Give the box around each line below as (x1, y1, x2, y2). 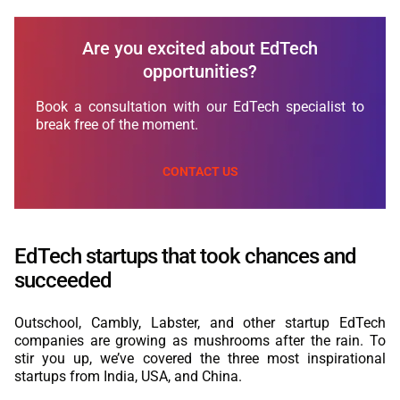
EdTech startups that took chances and (14, 243, 356, 269)
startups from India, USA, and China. (14, 367, 242, 385)
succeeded (14, 267, 112, 293)
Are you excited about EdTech (82, 37, 318, 59)
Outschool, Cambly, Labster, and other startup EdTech (14, 313, 386, 331)
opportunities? (143, 60, 257, 82)
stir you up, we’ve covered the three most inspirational (14, 349, 386, 367)
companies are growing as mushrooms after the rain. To (14, 331, 386, 349)
